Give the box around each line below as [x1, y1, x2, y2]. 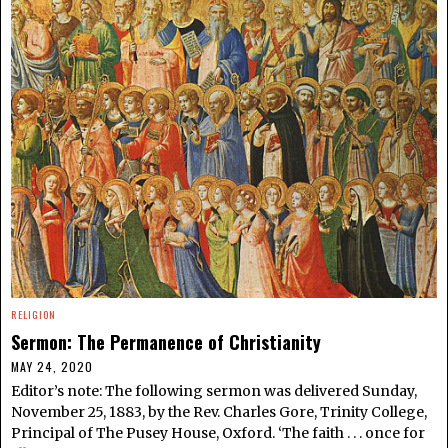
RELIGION [11, 306, 56, 322]
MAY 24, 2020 [11, 357, 93, 375]
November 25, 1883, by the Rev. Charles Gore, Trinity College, [11, 402, 427, 421]
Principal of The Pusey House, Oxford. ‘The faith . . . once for [11, 423, 425, 442]
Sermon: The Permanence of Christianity [11, 327, 321, 355]
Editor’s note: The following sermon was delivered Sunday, [11, 381, 417, 400]
